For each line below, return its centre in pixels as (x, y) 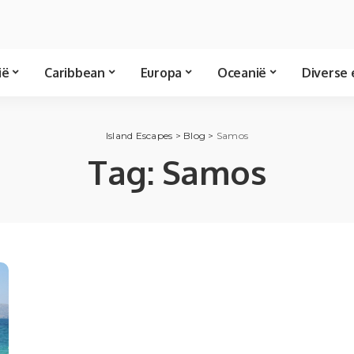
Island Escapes (139, 135)
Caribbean (75, 72)
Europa (161, 72)
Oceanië (241, 72)
